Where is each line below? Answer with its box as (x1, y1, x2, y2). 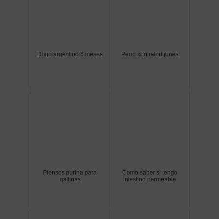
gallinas (59, 176, 81, 183)
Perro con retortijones (121, 51, 178, 58)
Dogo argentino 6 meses (37, 51, 103, 58)
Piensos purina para (43, 169, 97, 176)
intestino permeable (123, 176, 176, 183)
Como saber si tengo (122, 169, 177, 176)
